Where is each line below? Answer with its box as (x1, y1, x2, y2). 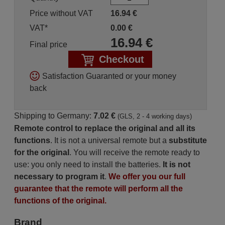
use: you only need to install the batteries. (14, 160, 163, 169)
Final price (29, 40, 67, 49)
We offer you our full (108, 172, 185, 181)
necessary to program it (14, 172, 104, 181)
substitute (168, 136, 207, 145)
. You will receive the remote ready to (69, 148, 200, 157)
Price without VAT (29, 9, 93, 18)
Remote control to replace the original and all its (14, 124, 195, 133)
